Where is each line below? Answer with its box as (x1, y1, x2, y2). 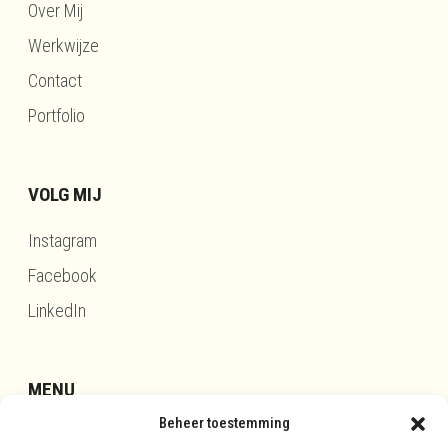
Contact (28, 70, 82, 92)
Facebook (28, 265, 97, 287)
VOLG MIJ (28, 183, 102, 207)
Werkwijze (28, 35, 99, 57)
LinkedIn (28, 300, 86, 322)
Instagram (28, 230, 97, 252)
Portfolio (28, 105, 85, 127)
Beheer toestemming (158, 414, 290, 432)
